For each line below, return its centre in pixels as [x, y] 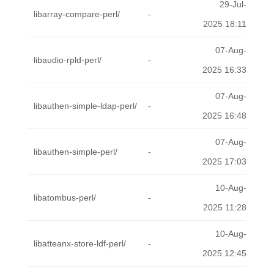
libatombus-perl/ [65, 198]
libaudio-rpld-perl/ [68, 60]
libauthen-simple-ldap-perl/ [85, 106]
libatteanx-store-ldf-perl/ [80, 243]
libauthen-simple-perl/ [76, 152]
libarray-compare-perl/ [77, 14]
